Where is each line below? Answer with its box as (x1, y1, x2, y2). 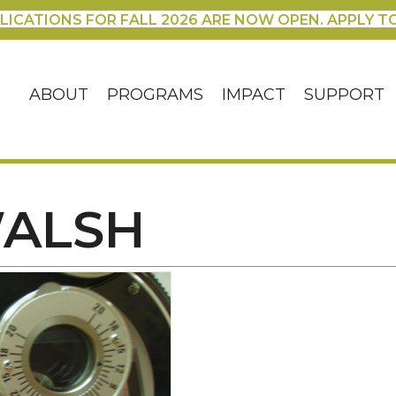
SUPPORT (304, 85, 385, 105)
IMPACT (222, 85, 286, 105)
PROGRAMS (107, 85, 204, 105)
